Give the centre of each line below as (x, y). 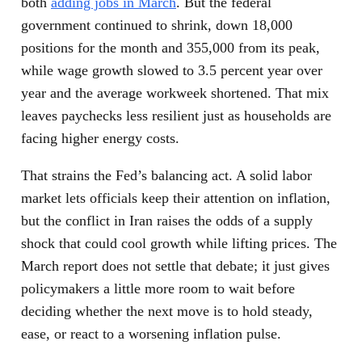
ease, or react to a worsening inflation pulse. (151, 334)
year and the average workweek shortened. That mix (175, 93)
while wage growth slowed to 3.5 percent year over (172, 71)
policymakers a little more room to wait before (158, 289)
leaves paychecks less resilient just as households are (176, 116)
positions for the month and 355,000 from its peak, (170, 48)
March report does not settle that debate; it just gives (175, 266)
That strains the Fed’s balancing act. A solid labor (166, 176)
